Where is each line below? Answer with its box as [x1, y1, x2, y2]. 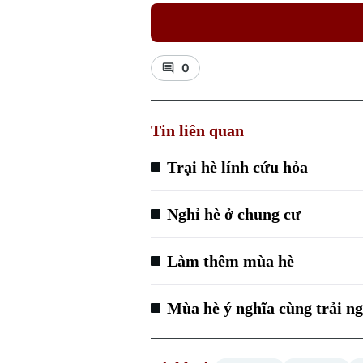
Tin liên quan [151, 122, 245, 140]
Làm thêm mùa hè [167, 252, 295, 271]
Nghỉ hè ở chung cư [167, 205, 301, 224]
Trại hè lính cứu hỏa [167, 158, 309, 177]
